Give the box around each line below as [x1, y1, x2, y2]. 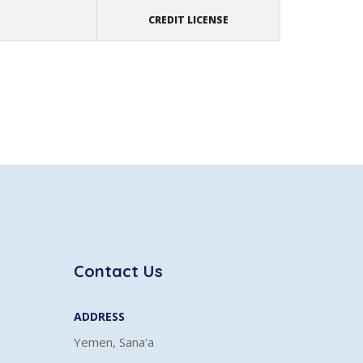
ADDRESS [74, 309, 125, 324]
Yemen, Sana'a [74, 334, 154, 350]
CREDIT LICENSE [148, 13, 228, 27]
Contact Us [74, 261, 163, 281]
